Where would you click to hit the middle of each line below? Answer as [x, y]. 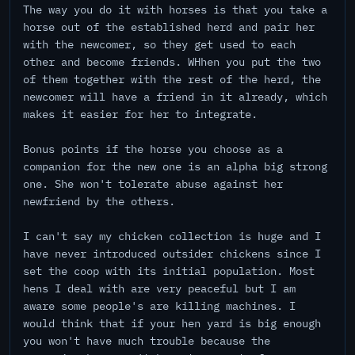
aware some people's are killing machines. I [159, 306]
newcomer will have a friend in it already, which [175, 97]
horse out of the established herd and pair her [169, 27]
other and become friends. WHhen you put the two [172, 62]
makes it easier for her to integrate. [140, 114]
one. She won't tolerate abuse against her [153, 184]
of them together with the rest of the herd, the [172, 79]
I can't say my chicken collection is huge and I [172, 236]
